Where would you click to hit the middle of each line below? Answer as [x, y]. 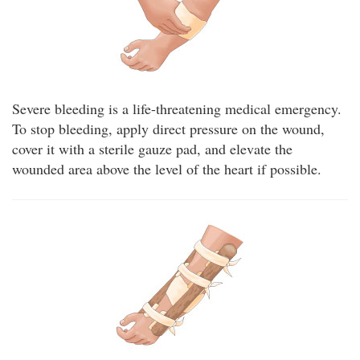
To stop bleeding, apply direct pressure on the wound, [168, 128]
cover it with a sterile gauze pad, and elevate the [152, 148]
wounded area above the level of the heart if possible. [167, 168]
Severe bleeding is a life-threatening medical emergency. [177, 108]
